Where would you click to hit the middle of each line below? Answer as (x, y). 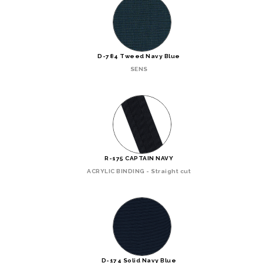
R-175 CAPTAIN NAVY (139, 158)
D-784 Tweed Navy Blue (139, 56)
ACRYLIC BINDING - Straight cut (139, 171)
